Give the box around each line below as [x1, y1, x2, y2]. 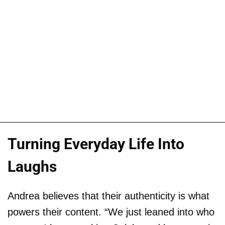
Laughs [8, 157, 57, 175]
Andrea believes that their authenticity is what [8, 190, 209, 201]
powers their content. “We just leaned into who [8, 206, 214, 217]
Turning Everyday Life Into [8, 135, 184, 153]
